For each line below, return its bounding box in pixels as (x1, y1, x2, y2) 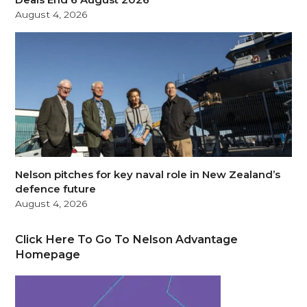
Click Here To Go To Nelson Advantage (15, 232, 238, 246)
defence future (15, 182, 97, 195)
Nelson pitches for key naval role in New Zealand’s (15, 167, 281, 181)
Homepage (15, 247, 81, 261)
